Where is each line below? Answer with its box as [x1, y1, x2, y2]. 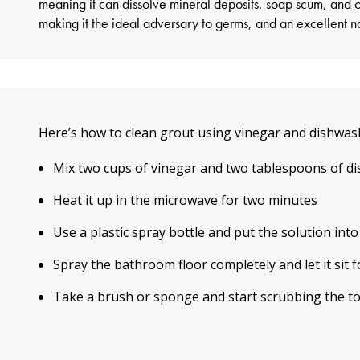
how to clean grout [80, 124, 194, 141]
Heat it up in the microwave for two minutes [53, 191, 317, 209]
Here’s [39, 124, 80, 141]
